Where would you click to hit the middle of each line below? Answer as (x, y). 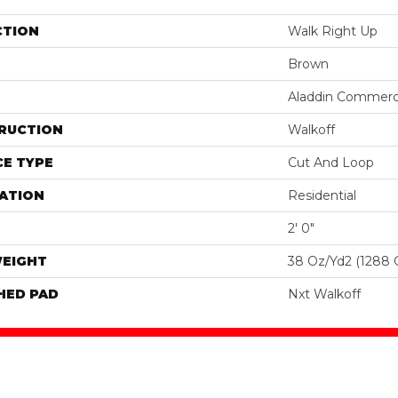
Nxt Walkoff (324, 294)
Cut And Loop (331, 162)
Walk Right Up (333, 31)
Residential (322, 195)
